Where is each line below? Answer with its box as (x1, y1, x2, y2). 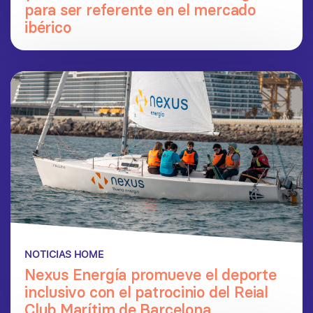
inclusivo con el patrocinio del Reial (24, 283, 268, 302)
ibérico (24, 18, 71, 37)
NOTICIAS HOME (24, 247, 103, 262)
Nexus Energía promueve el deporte (24, 265, 277, 284)
